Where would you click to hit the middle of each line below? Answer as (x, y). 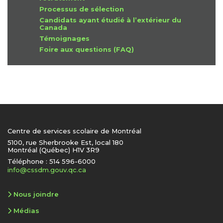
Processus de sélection (82, 9)
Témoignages (64, 39)
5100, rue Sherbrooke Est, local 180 (65, 143)
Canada (53, 28)
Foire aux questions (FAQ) (87, 50)
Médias (26, 211)
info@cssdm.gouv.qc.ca (47, 170)
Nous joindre (36, 194)
